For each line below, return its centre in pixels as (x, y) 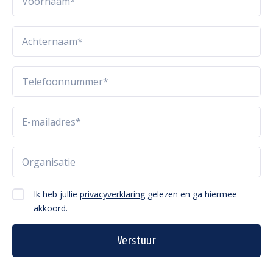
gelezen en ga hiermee (191, 194)
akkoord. (51, 208)
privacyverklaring (112, 194)
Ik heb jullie (57, 194)
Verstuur (136, 241)
